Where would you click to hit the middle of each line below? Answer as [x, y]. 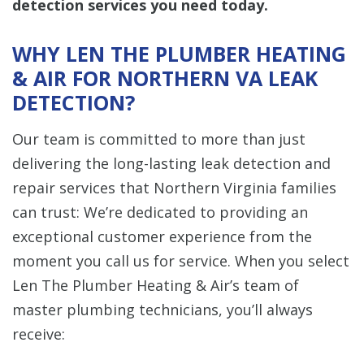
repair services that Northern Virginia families [174, 187]
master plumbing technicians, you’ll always [162, 309]
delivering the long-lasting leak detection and [171, 163]
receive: [39, 334]
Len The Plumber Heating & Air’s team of [156, 285]
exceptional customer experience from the [162, 236]
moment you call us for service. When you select [181, 260]
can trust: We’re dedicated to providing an [160, 212]
